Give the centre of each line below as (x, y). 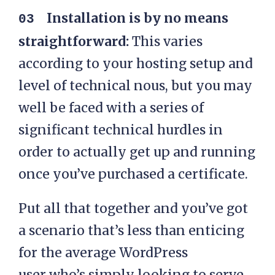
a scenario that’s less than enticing (131, 231)
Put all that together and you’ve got (133, 209)
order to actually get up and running (137, 152)
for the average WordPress (103, 253)
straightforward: (74, 42)
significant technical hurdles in (121, 130)
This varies (166, 42)
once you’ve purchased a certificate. (133, 174)
